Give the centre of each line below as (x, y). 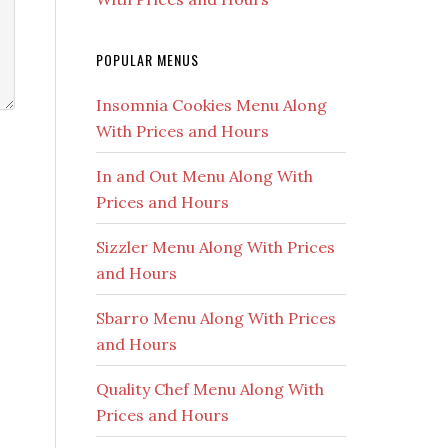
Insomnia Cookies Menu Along (211, 105)
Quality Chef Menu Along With (210, 389)
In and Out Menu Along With (204, 176)
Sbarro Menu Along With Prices (216, 318)
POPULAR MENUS (147, 59)
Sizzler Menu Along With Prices (215, 247)
